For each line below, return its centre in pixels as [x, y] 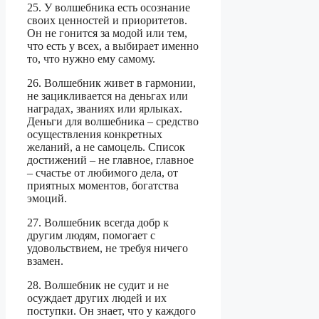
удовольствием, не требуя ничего [108, 249]
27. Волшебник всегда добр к [98, 223]
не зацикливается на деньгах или [108, 96]
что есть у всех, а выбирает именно [113, 46]
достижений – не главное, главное [110, 160]
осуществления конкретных [95, 135]
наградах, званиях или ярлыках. [105, 109]
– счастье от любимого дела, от [103, 173]
